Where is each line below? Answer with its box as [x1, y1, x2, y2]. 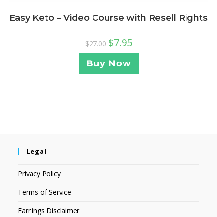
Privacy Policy [18, 169, 61, 178]
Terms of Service [18, 187, 72, 197]
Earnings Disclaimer [18, 205, 80, 215]
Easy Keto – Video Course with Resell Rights [9, 13, 208, 24]
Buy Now [86, 58, 131, 69]
